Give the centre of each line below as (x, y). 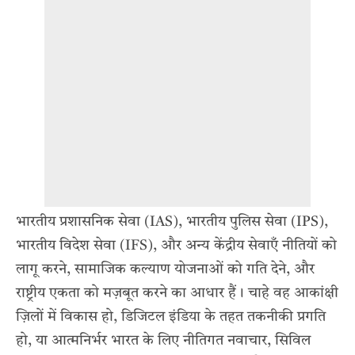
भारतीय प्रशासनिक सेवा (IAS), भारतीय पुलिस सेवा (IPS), (172, 221)
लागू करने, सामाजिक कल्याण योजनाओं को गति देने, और (165, 269)
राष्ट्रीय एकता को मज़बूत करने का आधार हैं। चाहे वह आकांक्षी (177, 293)
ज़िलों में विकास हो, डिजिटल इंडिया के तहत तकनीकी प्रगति (171, 317)
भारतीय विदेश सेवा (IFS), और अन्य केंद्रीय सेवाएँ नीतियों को (176, 245)
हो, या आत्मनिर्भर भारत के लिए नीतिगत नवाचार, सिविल (163, 340)
